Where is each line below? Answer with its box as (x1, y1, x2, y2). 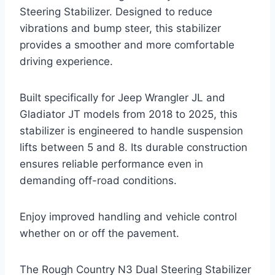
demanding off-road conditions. (20, 174, 177, 187)
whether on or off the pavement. (20, 227, 179, 239)
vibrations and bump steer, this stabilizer (20, 21, 221, 34)
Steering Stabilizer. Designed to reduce (20, 5, 212, 18)
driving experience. (20, 55, 113, 68)
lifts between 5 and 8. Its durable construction (20, 141, 247, 153)
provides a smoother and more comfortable (20, 38, 234, 51)
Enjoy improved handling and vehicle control (20, 210, 237, 223)
